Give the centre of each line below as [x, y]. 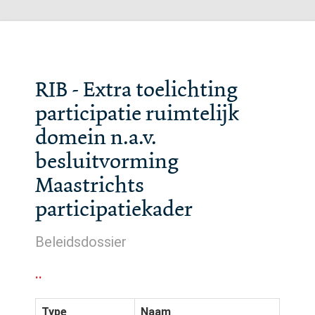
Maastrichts [90, 185]
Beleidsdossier [81, 242]
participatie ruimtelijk [137, 113]
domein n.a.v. [96, 137]
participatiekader [114, 209]
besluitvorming [107, 161]
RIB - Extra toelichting [136, 89]
